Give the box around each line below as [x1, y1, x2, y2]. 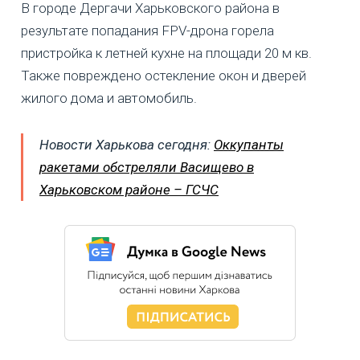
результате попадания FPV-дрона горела [21, 22, 274, 39]
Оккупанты [214, 137, 284, 153]
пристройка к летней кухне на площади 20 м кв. [21, 45, 312, 62]
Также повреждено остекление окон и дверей [21, 67, 306, 84]
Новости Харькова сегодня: [39, 137, 214, 153]
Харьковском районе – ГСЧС [39, 182, 219, 198]
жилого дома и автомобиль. [21, 90, 197, 107]
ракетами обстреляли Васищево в [39, 159, 254, 176]
